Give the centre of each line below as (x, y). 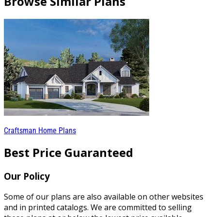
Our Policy (27, 176)
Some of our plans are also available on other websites (104, 197)
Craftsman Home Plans (40, 130)
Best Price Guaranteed (69, 153)
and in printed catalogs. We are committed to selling (98, 208)
